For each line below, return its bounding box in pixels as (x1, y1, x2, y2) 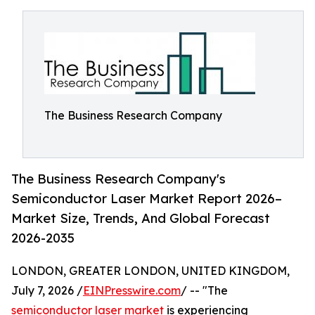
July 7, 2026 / (11, 283, 83, 298)
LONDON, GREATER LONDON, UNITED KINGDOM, (11, 264, 290, 278)
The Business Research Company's (11, 171, 226, 187)
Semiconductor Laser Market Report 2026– (11, 191, 282, 207)
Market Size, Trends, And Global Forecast (11, 210, 270, 226)
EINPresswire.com (83, 283, 181, 298)
